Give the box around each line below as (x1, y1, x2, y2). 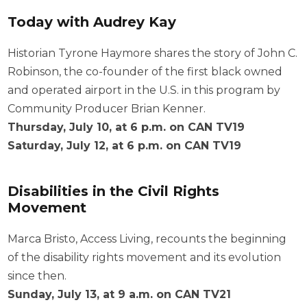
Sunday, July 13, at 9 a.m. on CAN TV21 (8, 288, 232, 301)
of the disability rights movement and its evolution (8, 251, 282, 264)
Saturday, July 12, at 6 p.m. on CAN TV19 (8, 139, 242, 152)
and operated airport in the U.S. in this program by (8, 84, 281, 97)
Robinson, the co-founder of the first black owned (8, 65, 283, 78)
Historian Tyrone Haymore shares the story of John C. (8, 47, 298, 60)
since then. (8, 269, 67, 282)
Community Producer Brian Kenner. (8, 102, 206, 115)
